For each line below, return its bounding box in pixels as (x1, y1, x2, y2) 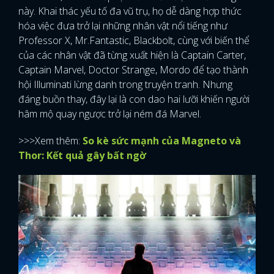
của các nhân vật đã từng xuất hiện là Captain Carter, (18, 48, 246, 62)
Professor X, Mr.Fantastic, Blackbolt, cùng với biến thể (18, 34, 250, 48)
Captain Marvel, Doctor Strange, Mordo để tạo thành (18, 63, 248, 77)
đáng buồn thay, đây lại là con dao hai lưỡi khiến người (18, 92, 250, 106)
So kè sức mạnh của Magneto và (83, 134, 241, 148)
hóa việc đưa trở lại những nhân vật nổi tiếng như (18, 19, 228, 33)
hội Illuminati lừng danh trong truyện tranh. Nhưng (18, 78, 232, 92)
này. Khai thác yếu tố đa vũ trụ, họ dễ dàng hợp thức (18, 4, 242, 18)
